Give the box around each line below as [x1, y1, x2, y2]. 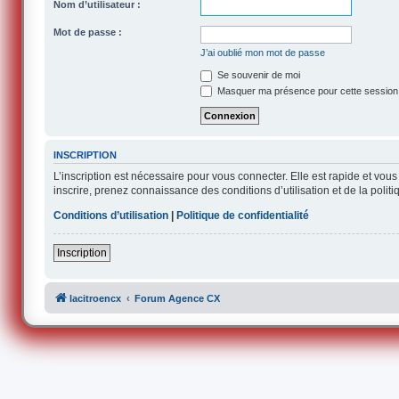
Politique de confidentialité [176, 208, 310, 222]
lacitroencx [69, 292, 122, 304]
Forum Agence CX [134, 292, 221, 304]
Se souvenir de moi [215, 69, 301, 80]
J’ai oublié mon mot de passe [200, 47, 326, 58]
